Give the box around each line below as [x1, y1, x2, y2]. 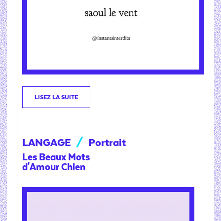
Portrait [88, 137, 126, 148]
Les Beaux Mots [22, 152, 90, 163]
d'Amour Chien [22, 162, 85, 173]
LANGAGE [22, 137, 74, 148]
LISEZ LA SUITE [35, 94, 78, 101]
